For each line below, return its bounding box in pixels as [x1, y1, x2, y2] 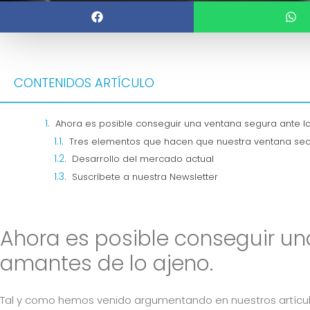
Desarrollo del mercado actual [72, 152, 214, 166]
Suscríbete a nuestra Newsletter [72, 170, 218, 183]
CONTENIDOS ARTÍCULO [14, 74, 154, 92]
